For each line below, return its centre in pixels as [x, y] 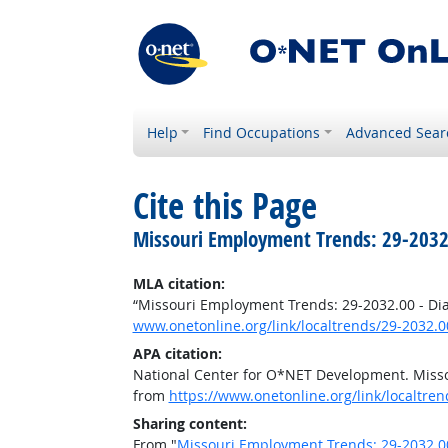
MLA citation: [178, 283]
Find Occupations [262, 132]
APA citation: [177, 353]
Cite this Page [224, 206]
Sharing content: [189, 423]
